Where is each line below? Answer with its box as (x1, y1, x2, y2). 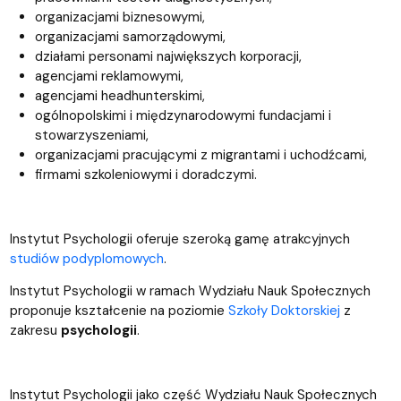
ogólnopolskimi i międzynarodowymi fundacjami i (34, 106, 331, 124)
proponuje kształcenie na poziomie (9, 301, 228, 320)
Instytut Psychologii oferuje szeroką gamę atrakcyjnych (9, 229, 350, 248)
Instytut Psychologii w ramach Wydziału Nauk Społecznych (9, 281, 371, 300)
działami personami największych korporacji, (34, 47, 302, 65)
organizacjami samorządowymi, (34, 27, 226, 46)
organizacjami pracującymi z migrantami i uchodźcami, (34, 145, 367, 164)
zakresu (9, 320, 61, 339)
